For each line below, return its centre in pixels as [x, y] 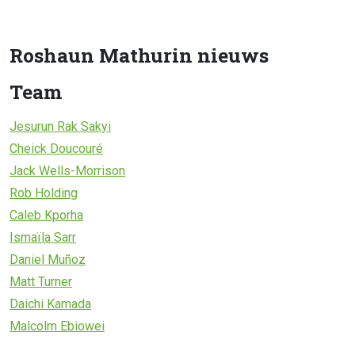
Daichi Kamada [50, 303]
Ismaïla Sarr [43, 237]
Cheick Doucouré [56, 148]
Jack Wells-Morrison [67, 170]
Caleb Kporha [46, 215]
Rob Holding [44, 193]
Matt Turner [41, 281]
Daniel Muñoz [48, 259]
